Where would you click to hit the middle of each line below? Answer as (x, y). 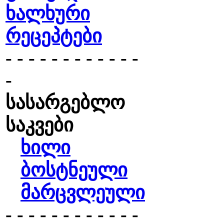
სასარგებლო (65, 102)
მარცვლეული (83, 192)
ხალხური (48, 13)
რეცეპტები (54, 36)
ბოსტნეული (74, 170)
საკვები (39, 125)
